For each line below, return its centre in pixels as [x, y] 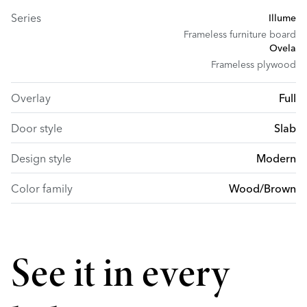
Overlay [31, 98]
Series [26, 18]
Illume [282, 18]
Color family [42, 188]
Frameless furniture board [240, 34]
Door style [37, 128]
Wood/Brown [262, 188]
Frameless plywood [254, 64]
